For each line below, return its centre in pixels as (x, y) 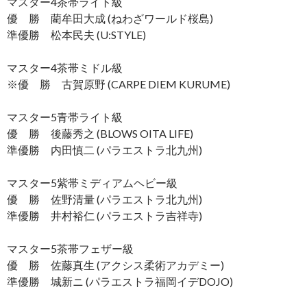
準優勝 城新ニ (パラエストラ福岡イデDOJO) (120, 281)
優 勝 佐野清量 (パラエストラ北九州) (105, 199)
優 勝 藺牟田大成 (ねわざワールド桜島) (110, 18)
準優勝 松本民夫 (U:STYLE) (76, 34)
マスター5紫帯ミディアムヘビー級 (92, 182)
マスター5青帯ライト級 (65, 116)
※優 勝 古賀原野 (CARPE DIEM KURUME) (119, 84)
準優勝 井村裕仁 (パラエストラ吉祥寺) (105, 215)
